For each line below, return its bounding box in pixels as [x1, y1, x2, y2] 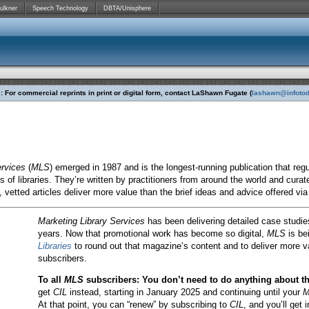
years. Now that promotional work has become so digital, [38, 228, 267, 239]
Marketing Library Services [38, 216, 145, 226]
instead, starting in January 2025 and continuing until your [67, 287, 303, 297]
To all [38, 275, 64, 285]
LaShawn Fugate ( [192, 89, 252, 97]
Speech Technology [32, 5, 88, 12]
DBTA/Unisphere [103, 5, 151, 12]
